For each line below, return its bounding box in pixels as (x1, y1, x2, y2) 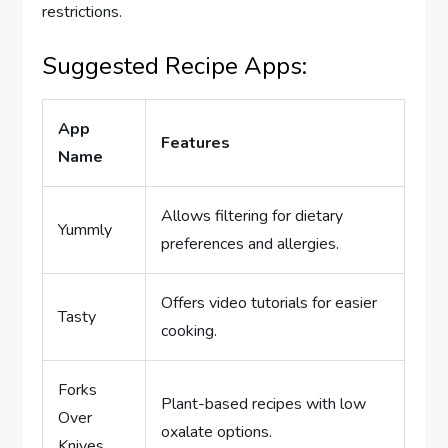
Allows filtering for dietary (161, 204, 344, 227)
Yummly (58, 218, 113, 241)
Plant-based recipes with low (161, 392, 367, 415)
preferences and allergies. (161, 232, 340, 255)
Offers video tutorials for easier (161, 291, 378, 314)
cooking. (161, 319, 218, 342)
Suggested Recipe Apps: (42, 49, 308, 82)
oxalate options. (161, 420, 273, 443)
